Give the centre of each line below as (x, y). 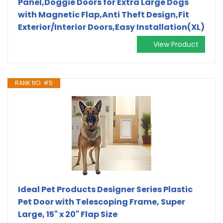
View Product (176, 44)
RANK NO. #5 (34, 83)
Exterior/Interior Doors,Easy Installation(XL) (111, 27)
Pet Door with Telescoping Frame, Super (102, 202)
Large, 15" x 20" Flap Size (68, 214)
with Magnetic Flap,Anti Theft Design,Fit (104, 14)
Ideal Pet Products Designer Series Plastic (105, 189)
